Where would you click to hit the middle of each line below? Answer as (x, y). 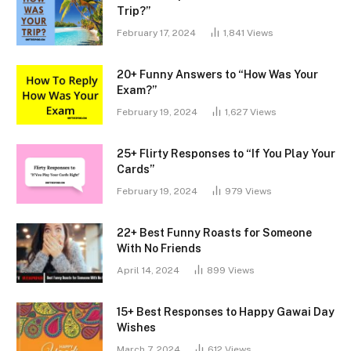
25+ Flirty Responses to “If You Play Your (226, 153)
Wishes (136, 327)
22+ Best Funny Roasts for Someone (214, 232)
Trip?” (134, 11)
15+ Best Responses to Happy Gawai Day (226, 311)
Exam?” (137, 90)
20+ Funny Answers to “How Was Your (217, 74)
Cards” (136, 169)
